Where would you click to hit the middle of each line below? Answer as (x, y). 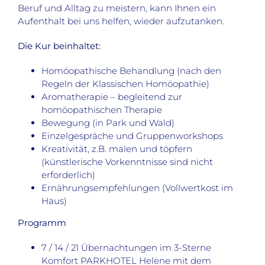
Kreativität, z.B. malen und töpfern (117, 149)
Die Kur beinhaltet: (59, 46)
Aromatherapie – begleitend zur (112, 97)
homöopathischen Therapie (102, 110)
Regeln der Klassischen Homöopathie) (125, 84)
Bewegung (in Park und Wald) (108, 123)
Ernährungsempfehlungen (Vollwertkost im (137, 188)
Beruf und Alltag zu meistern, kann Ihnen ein (117, 8)
